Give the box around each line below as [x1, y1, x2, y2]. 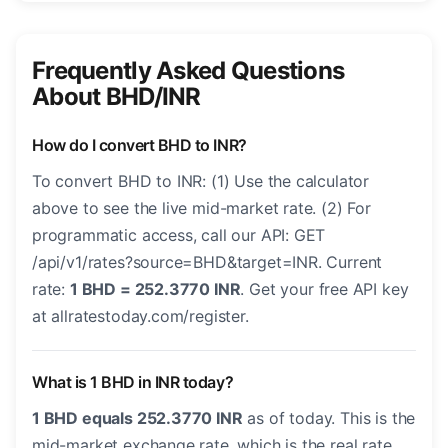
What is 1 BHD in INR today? [32, 372, 234, 393]
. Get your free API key [240, 279, 409, 300]
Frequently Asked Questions [32, 56, 345, 86]
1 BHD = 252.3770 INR [69, 279, 241, 300]
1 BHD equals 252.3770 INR [32, 408, 243, 429]
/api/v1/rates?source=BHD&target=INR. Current [32, 252, 383, 273]
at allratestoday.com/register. [32, 306, 249, 327]
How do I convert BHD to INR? [32, 135, 247, 156]
